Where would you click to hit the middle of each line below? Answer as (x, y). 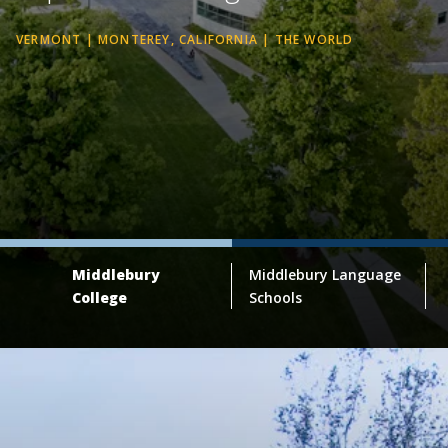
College (100, 298)
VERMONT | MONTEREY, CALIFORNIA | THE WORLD (185, 40)
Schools (275, 298)
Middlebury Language (324, 275)
